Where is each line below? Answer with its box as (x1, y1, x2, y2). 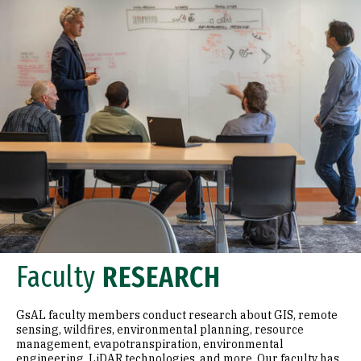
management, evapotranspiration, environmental (16, 337, 284, 351)
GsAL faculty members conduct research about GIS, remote (16, 308, 338, 322)
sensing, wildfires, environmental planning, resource (16, 322, 304, 337)
